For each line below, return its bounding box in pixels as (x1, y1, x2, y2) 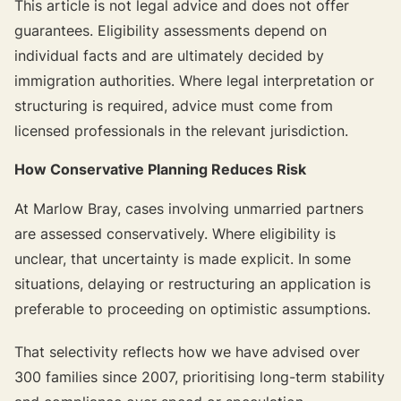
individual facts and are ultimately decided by (14, 46, 324, 64)
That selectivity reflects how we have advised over (14, 342, 360, 361)
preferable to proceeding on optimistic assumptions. (14, 299, 371, 318)
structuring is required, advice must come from (14, 96, 333, 115)
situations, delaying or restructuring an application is (14, 274, 371, 293)
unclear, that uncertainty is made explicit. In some (14, 249, 351, 268)
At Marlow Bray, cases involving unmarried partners (14, 199, 363, 218)
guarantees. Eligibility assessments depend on (14, 21, 327, 39)
